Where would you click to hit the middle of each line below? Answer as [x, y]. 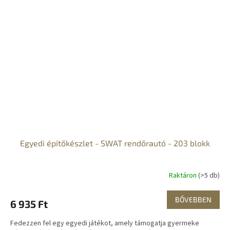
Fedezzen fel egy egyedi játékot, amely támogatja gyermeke [105, 224]
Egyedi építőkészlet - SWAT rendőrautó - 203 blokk [115, 143]
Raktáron [184, 175]
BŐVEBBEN [193, 200]
